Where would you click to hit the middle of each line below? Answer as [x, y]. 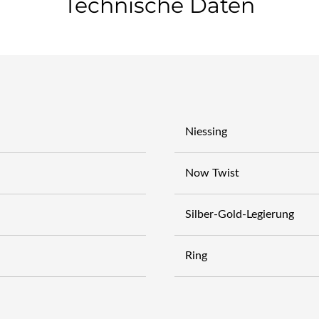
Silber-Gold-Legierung [240, 214]
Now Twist [212, 173]
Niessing [206, 132]
